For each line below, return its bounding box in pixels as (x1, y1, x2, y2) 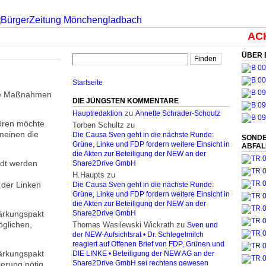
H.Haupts (72, 170, 104, 179)
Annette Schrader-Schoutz (135, 110, 220, 117)
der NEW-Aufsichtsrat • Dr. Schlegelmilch (72, 231, 204, 238)
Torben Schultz (72, 121, 124, 129)
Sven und (187, 221, 218, 229)
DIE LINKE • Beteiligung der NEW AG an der (72, 250, 214, 257)
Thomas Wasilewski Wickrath (72, 220, 174, 229)
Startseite (72, 79, 103, 86)
